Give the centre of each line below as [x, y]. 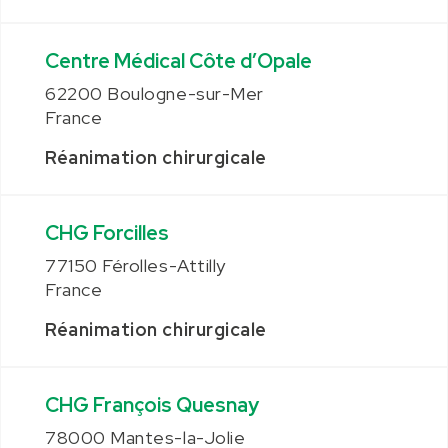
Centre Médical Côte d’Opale [178, 61]
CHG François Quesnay [152, 405]
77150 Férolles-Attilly [135, 265]
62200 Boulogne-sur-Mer [154, 93]
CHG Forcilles [107, 233]
